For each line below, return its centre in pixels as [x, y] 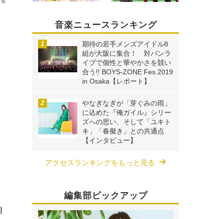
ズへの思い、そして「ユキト [127, 122]
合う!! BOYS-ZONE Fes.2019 [128, 72]
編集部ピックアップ [106, 196]
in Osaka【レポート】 [116, 81]
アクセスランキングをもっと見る [100, 163]
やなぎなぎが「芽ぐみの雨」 [127, 103]
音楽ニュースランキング [106, 25]
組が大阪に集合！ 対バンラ [127, 54]
